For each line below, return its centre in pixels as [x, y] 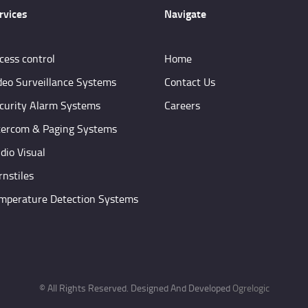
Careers [182, 106]
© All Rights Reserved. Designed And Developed [135, 288]
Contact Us [190, 82]
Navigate [185, 13]
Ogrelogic [251, 288]
